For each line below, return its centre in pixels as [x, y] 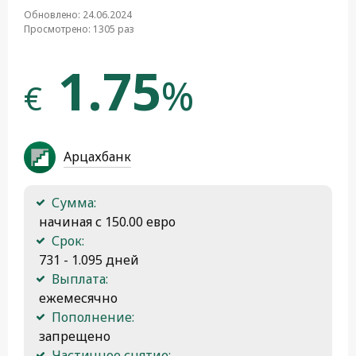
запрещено [73, 336]
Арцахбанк [97, 156]
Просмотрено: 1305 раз [79, 29]
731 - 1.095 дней [87, 259]
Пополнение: [93, 317]
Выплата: [80, 279]
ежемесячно [77, 298]
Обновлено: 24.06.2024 [78, 14]
